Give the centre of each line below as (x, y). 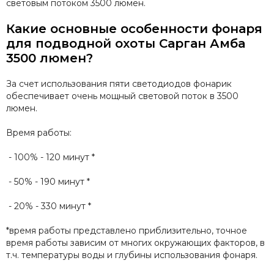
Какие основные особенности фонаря (134, 29)
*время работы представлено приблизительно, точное (127, 231)
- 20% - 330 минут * (49, 206)
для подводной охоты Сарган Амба (126, 44)
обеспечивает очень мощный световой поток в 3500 (122, 96)
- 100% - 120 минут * (50, 157)
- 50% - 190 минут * (48, 182)
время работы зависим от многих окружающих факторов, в (135, 243)
